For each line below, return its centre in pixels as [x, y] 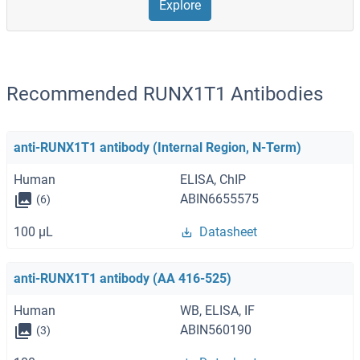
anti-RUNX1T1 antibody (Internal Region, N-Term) [157, 148]
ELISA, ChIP [213, 180]
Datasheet [228, 231]
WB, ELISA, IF [217, 310]
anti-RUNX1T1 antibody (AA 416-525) [123, 278]
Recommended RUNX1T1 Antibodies [165, 94]
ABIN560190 [216, 329]
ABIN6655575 [219, 199]
